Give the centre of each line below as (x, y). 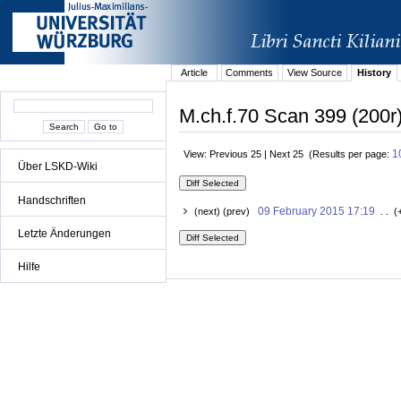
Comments (250, 73)
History (374, 73)
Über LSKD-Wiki (58, 167)
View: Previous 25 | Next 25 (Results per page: (288, 154)
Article (194, 73)
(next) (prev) (226, 212)
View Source (314, 73)
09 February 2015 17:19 (316, 212)
